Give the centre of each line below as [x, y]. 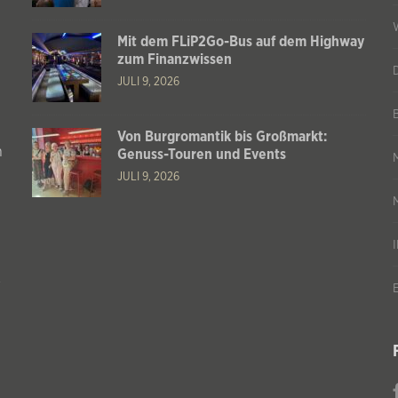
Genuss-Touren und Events [201, 155]
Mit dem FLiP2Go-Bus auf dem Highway [240, 42]
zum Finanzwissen [174, 60]
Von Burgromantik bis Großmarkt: [222, 137]
